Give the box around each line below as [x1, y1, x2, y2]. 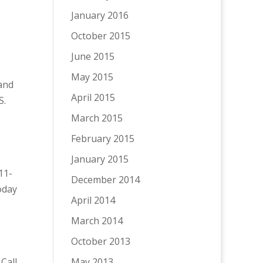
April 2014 [70, 194, 115, 207]
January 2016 [70, 9, 129, 22]
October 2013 [70, 235, 130, 248]
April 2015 [70, 91, 115, 104]
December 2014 [70, 173, 140, 186]
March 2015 [70, 112, 123, 124]
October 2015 [70, 29, 130, 42]
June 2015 [70, 50, 114, 63]
